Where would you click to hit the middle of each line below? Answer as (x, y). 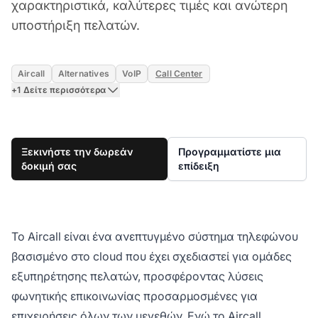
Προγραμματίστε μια (229, 151)
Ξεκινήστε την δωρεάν (77, 151)
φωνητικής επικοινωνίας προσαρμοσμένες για (135, 296)
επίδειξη (198, 165)
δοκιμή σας (49, 165)
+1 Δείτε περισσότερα (59, 89)
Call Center (179, 73)
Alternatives (84, 73)
